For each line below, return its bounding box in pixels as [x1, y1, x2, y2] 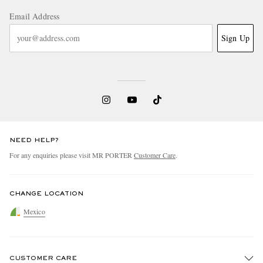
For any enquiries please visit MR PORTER [9, 150, 134, 160]
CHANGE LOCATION [9, 190, 83, 197]
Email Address [9, 10, 60, 22]
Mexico [23, 207, 45, 217]
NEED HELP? [9, 137, 59, 143]
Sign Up [221, 32, 249, 43]
